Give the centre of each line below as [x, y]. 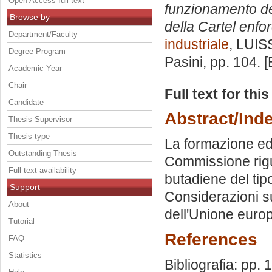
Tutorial [22, 221]
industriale [197, 45]
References [211, 239]
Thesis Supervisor [40, 119]
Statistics [25, 255]
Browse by [30, 17]
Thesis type [29, 136]
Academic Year [35, 68]
